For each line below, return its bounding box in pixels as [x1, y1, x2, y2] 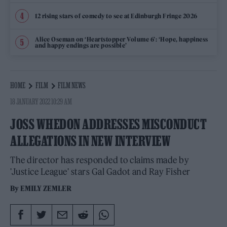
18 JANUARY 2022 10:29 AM [10, 97, 72, 106]
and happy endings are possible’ [35, 41, 127, 49]
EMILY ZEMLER [20, 184, 72, 193]
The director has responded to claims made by [10, 155, 189, 166]
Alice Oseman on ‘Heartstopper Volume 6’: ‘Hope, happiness [35, 35, 208, 43]
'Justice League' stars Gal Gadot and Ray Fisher [10, 166, 191, 177]
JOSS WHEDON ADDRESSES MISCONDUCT [10, 117, 207, 132]
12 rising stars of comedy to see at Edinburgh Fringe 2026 [35, 12, 198, 20]
